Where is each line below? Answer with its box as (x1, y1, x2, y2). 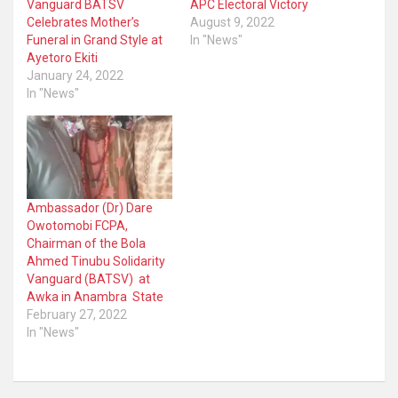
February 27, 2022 (27, 306, 127, 322)
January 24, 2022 (27, 68, 123, 84)
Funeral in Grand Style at (27, 33, 163, 48)
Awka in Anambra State (27, 289, 163, 304)
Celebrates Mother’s (27, 15, 139, 30)
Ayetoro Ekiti (27, 51, 98, 66)
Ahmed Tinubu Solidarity (27, 253, 165, 268)
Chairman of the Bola (27, 235, 146, 251)
